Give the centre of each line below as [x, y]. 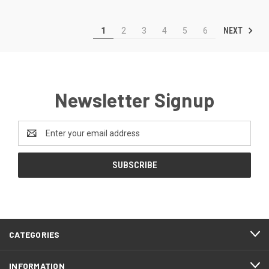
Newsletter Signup [134, 99]
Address [34, 139]
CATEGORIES [35, 234]
